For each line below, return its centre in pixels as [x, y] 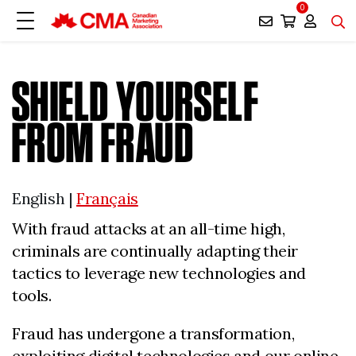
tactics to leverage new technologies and [159, 273]
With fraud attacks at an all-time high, [149, 228]
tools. [32, 295]
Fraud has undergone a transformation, [153, 333]
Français [107, 198]
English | [44, 198]
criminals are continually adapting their [155, 251]
